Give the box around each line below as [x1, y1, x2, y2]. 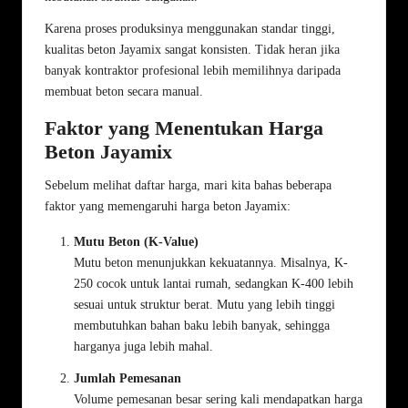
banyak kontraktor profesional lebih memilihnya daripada [45, 63, 341, 77]
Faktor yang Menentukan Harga [45, 116, 323, 139]
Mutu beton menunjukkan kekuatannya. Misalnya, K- [74, 255, 348, 270]
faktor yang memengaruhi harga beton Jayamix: [45, 199, 291, 213]
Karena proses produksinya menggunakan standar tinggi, [45, 21, 335, 36]
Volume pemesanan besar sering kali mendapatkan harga [74, 392, 362, 406]
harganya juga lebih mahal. [74, 339, 213, 353]
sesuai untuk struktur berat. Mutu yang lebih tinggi [74, 297, 335, 311]
